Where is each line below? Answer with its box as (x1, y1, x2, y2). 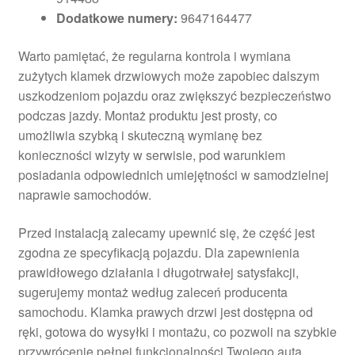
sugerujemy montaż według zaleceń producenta (17, 282, 288, 301)
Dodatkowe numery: (55, 9, 177, 28)
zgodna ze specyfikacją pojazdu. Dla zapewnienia (17, 242, 300, 261)
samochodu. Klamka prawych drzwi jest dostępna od (17, 302, 313, 321)
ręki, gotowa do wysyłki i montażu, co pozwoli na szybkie (17, 322, 337, 341)
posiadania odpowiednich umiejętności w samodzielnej (17, 166, 329, 185)
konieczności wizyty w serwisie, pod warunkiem (17, 146, 285, 165)
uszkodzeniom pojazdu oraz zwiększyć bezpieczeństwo (17, 86, 331, 105)
